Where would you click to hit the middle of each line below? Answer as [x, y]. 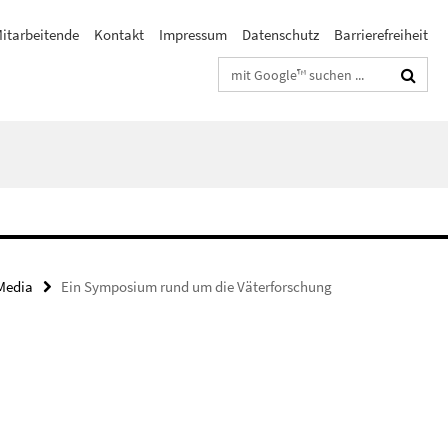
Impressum [193, 34]
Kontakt [119, 34]
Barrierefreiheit [381, 34]
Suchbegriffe [258, 70]
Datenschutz [280, 34]
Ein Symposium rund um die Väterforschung [196, 286]
